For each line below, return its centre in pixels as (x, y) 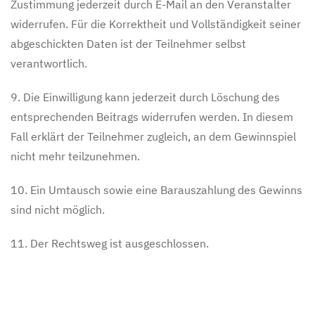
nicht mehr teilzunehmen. (75, 156)
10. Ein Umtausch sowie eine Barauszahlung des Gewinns (156, 190)
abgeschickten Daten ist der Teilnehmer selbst (128, 44)
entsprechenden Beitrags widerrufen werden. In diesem (152, 117)
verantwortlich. (49, 63)
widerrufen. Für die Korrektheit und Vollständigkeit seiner (156, 24)
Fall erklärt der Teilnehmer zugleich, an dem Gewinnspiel (153, 136)
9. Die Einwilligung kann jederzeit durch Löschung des (145, 97)
